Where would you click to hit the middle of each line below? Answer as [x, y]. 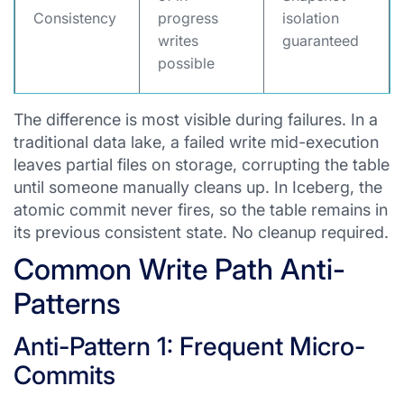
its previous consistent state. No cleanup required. [201, 232]
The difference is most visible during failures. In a [196, 119]
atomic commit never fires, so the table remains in [201, 210]
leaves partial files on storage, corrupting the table [202, 165]
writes [178, 41]
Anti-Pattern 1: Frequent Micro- [189, 346]
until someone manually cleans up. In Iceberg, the [198, 187]
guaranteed [321, 41]
